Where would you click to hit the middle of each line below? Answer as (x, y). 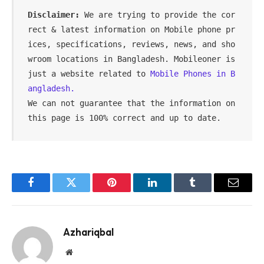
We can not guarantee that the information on (132, 103)
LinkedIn (171, 191)
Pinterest (130, 191)
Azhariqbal (88, 232)
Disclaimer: (54, 14)
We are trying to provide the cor (158, 14)
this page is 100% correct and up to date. (125, 118)
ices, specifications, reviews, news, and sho (132, 44)
